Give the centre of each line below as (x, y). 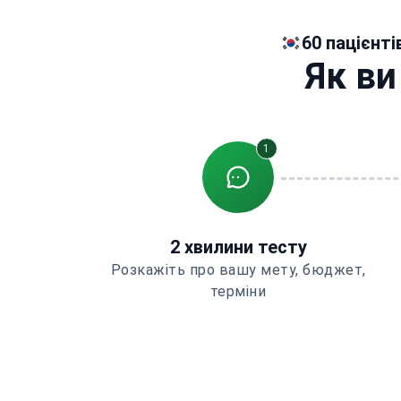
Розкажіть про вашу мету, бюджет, (238, 270)
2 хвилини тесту (238, 247)
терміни (238, 291)
